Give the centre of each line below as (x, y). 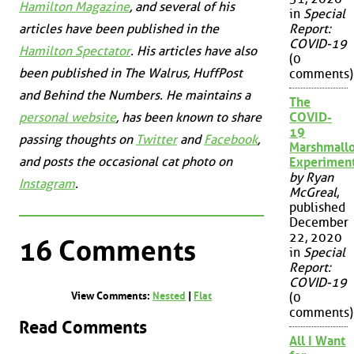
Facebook (231, 139)
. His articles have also (194, 51)
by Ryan (312, 178)
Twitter (156, 139)
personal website (68, 117)
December (319, 223)
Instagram (47, 183)
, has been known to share (189, 117)
